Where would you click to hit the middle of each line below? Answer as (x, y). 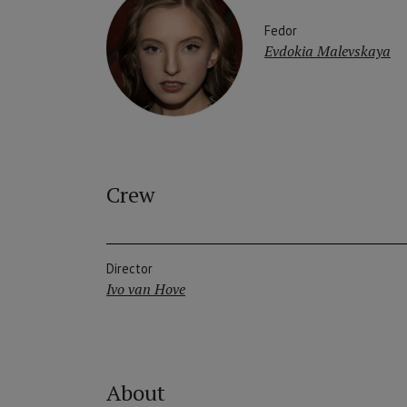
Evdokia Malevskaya (328, 50)
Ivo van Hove (146, 289)
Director (129, 269)
